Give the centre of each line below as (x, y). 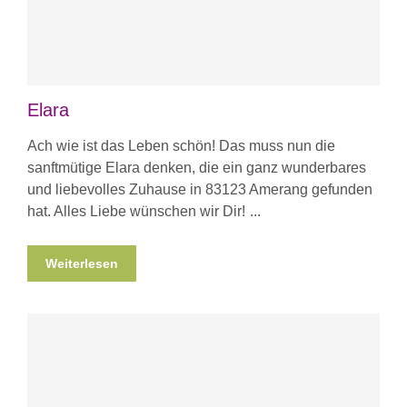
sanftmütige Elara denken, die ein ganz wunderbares (197, 167)
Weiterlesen (82, 263)
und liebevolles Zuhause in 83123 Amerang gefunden (200, 189)
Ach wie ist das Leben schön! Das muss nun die (181, 145)
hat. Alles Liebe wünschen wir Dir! (136, 211)
